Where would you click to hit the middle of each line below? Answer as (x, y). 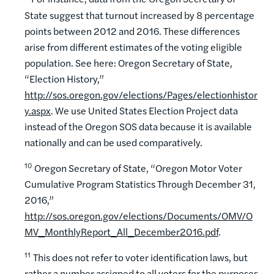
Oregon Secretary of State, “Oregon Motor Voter (138, 168)
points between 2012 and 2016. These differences (132, 31)
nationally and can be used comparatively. (113, 142)
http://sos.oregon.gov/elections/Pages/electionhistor (141, 94)
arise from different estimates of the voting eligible (133, 46)
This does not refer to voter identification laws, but (140, 257)
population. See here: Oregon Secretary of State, (128, 62)
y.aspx (38, 110)
